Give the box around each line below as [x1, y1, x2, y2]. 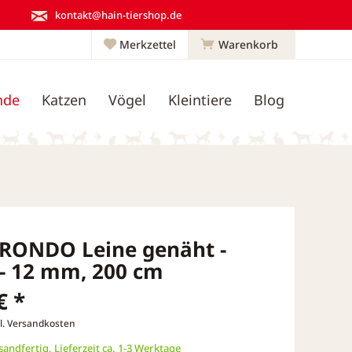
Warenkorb [218, 37, 278, 52]
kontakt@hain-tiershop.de [55, 7, 181, 22]
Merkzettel [119, 37, 176, 52]
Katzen [42, 90, 86, 110]
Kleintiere [168, 90, 232, 110]
